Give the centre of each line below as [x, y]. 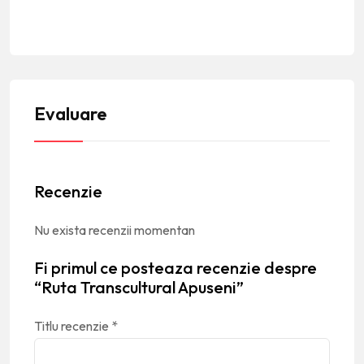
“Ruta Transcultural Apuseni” [139, 287]
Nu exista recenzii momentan [115, 230]
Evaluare [70, 113]
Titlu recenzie [73, 325]
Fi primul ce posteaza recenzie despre [175, 267]
